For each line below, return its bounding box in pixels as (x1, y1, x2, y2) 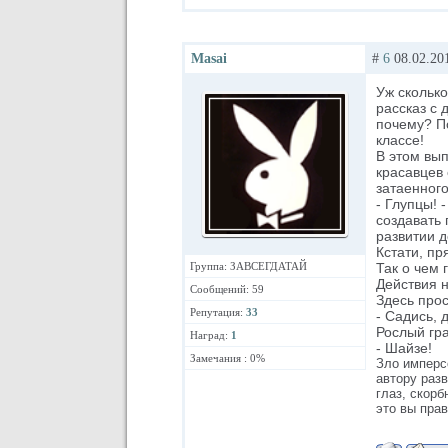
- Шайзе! (376, 340, 432, 356)
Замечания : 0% (190, 352, 265, 364)
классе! (376, 132, 424, 148)
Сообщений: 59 (190, 283, 264, 295)
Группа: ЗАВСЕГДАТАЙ (190, 260, 307, 272)
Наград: (190, 329, 231, 341)
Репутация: (190, 306, 246, 318)
